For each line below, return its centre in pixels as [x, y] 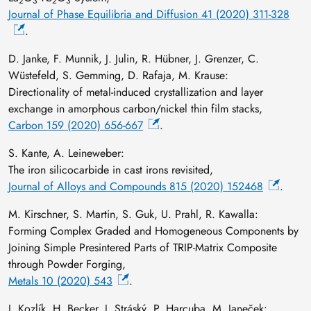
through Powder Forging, [67, 264]
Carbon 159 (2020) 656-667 [76, 125]
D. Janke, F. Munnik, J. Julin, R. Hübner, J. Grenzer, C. [134, 58]
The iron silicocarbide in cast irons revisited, [111, 169]
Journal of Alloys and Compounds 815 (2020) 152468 [136, 186]
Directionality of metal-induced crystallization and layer [136, 92]
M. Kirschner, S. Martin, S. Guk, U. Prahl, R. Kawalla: [133, 214]
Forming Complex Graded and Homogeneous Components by [153, 230]
